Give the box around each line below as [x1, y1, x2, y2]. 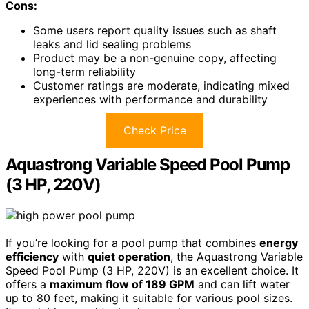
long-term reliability [33, 65, 136, 79]
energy [259, 236, 298, 250]
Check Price [123, 123, 186, 138]
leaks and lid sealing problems [33, 37, 191, 52]
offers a [6, 277, 50, 292]
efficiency [6, 250, 59, 264]
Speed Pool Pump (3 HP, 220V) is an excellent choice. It [6, 263, 299, 278]
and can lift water [195, 277, 290, 292]
